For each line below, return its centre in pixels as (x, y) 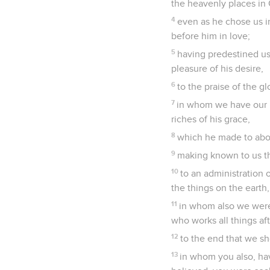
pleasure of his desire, (217, 68)
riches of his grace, (211, 119)
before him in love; (211, 36)
